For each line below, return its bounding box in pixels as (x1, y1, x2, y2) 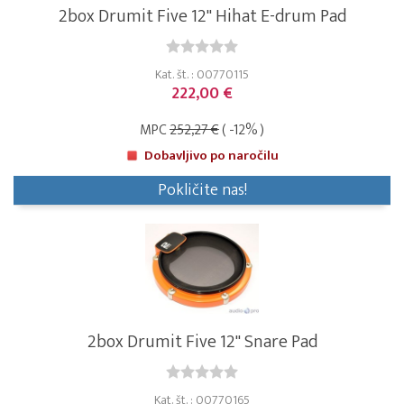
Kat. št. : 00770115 (155, 64, 249, 86)
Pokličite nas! (157, 177, 247, 205)
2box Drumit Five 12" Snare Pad (87, 326, 317, 358)
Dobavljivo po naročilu (144, 144, 279, 168)
